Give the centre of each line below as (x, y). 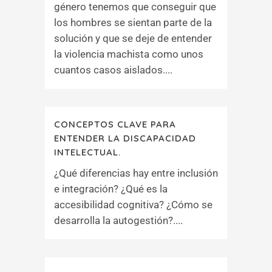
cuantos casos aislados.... (113, 70)
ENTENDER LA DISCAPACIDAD (125, 138)
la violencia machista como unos (129, 54)
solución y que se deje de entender (133, 38)
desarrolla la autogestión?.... (118, 220)
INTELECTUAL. (87, 152)
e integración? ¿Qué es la (111, 189)
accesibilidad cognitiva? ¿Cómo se (133, 205)
